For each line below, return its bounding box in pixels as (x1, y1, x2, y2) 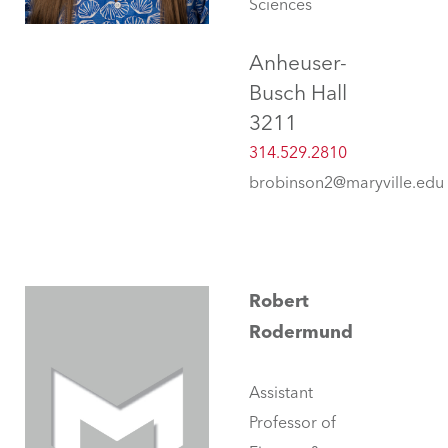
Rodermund (249, 321, 353, 344)
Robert (249, 290, 309, 313)
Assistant (249, 383, 313, 403)
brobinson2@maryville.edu (249, 173, 444, 193)
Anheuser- (249, 50, 347, 76)
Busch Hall (249, 80, 347, 106)
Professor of (249, 413, 336, 433)
